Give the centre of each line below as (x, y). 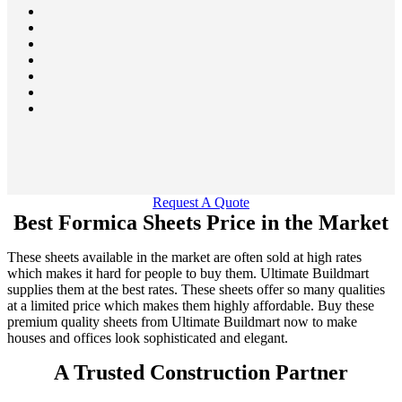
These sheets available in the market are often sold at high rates (184, 257)
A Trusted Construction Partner (201, 372)
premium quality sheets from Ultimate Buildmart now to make (182, 321)
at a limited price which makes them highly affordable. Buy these (191, 305)
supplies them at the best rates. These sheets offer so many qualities (196, 289)
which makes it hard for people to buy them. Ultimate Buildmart (188, 273)
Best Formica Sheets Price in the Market (201, 222)
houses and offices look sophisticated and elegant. (148, 337)
